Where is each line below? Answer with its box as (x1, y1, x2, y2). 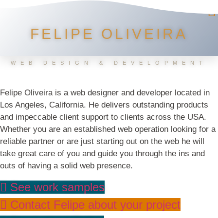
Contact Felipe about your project (10, 198, 181, 211)
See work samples (10, 180, 105, 194)
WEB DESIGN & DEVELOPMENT (11, 59, 207, 66)
